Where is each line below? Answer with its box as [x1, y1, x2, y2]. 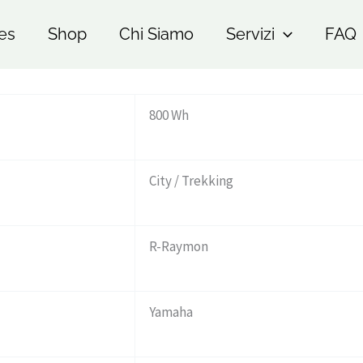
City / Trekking [149, 171, 233, 190]
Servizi [225, 24, 275, 44]
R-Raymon [149, 237, 208, 255]
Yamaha [149, 302, 193, 321]
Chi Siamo [118, 24, 194, 44]
